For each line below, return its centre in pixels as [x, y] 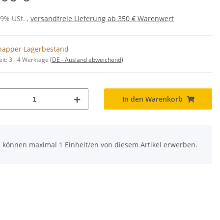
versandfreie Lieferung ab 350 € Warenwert [102, 19]
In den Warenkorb [152, 99]
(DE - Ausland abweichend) [87, 60]
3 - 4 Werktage [29, 60]
